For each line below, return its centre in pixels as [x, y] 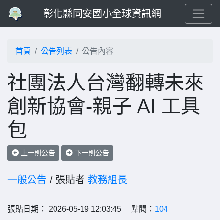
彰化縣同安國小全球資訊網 [102, 14]
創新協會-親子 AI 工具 [104, 106]
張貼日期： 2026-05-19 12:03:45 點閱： [81, 209]
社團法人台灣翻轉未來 [106, 82]
